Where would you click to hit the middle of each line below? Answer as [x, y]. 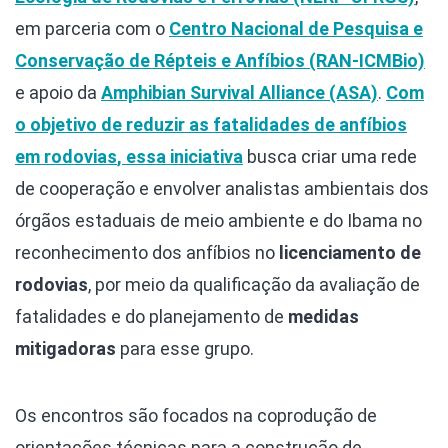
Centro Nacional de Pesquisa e [296, 29]
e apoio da [58, 93]
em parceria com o [92, 29]
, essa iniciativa [180, 157]
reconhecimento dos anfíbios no [147, 253]
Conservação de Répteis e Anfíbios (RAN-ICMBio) [220, 61]
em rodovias [66, 157]
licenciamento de [350, 253]
